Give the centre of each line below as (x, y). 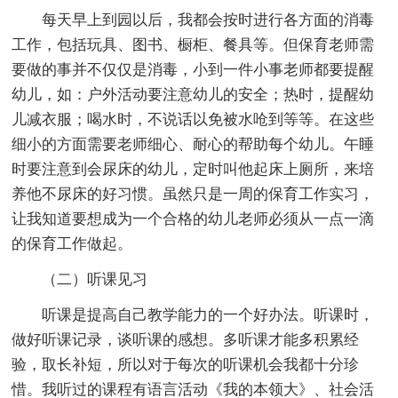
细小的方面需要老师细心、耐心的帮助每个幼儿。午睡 (193, 144)
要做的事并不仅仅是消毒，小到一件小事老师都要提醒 (193, 69)
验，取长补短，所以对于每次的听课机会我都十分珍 (186, 364)
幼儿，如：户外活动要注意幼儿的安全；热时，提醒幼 (193, 94)
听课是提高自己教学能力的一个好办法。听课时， (208, 314)
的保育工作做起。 (72, 243)
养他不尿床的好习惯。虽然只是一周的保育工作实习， (193, 194)
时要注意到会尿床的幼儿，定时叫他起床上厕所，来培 (193, 169)
